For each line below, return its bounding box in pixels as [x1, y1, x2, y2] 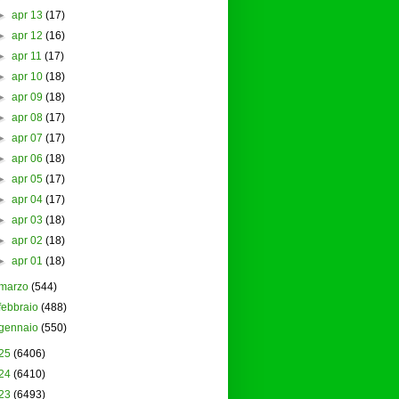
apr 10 [11, 70, 43, 84]
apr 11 [11, 50, 42, 63]
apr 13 [11, 9, 43, 22]
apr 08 [11, 111, 43, 125]
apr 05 [11, 173, 43, 186]
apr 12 [11, 29, 43, 43]
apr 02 [11, 234, 43, 248]
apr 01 [11, 255, 43, 268]
